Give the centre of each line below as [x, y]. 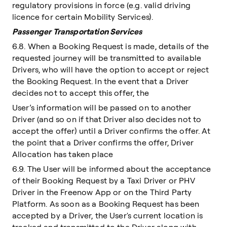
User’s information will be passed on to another [102, 107]
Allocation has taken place [63, 154]
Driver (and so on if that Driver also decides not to [107, 119]
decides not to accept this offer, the [81, 93]
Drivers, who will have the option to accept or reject [111, 69]
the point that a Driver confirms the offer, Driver [103, 142]
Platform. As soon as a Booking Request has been [106, 204]
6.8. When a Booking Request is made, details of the [111, 46]
